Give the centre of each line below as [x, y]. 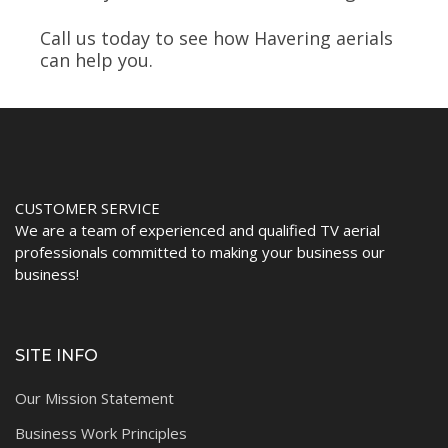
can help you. [96, 60]
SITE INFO [56, 356]
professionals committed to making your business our [200, 252]
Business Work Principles [101, 433]
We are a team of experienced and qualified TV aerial [197, 230]
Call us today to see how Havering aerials [216, 38]
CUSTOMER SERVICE [87, 208]
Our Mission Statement [94, 398]
